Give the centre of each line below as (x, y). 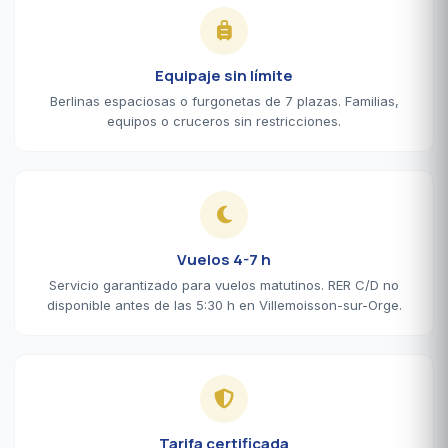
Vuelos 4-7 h (224, 259)
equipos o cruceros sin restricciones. (224, 120)
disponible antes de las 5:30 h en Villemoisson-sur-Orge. (224, 304)
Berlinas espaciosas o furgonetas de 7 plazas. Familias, (224, 100)
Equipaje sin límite (224, 75)
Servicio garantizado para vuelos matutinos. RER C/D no (224, 284)
